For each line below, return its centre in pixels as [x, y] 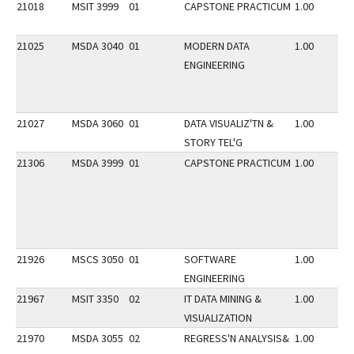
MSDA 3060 [98, 123]
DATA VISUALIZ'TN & [229, 123]
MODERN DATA [217, 46]
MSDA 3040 [98, 46]
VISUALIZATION [218, 318]
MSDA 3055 [98, 338]
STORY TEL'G [213, 142]
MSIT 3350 [95, 299]
